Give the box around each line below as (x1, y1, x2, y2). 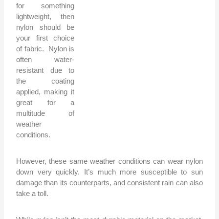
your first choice (16, 34, 75, 43)
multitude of (16, 109, 75, 118)
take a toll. (16, 189, 49, 198)
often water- (16, 55, 75, 64)
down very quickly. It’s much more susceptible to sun (16, 168, 203, 176)
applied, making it (16, 88, 75, 96)
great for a (16, 98, 75, 107)
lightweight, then (16, 12, 75, 21)
